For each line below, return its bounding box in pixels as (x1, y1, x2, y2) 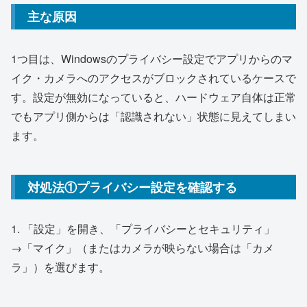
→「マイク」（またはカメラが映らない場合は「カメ (11, 240, 274, 256)
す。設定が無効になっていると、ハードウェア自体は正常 (11, 88, 296, 105)
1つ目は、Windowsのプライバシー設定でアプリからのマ (11, 50, 293, 66)
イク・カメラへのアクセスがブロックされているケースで (11, 69, 296, 86)
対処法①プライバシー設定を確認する (27, 178, 237, 197)
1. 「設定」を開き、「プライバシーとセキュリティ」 (11, 221, 275, 237)
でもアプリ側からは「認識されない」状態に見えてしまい (11, 108, 296, 124)
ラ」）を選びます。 (11, 259, 110, 275)
